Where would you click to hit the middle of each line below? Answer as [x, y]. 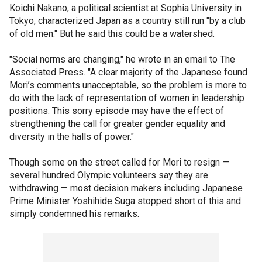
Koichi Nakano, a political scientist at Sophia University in [125, 8]
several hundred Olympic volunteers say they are [109, 175]
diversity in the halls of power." [73, 137]
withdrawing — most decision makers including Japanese [126, 188]
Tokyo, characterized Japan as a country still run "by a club [127, 21]
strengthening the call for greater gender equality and [117, 124]
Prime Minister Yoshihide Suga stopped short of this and [125, 201]
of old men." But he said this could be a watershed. [113, 34]
